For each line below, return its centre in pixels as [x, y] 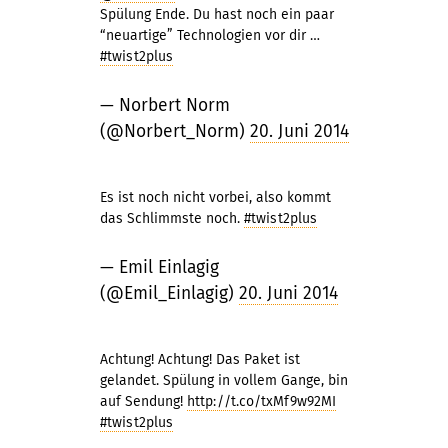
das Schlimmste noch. [172, 218]
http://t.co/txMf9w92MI [262, 401]
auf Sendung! [143, 401]
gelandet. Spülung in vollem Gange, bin [224, 380]
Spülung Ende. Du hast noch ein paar [217, 14]
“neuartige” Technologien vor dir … [210, 35]
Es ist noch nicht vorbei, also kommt [215, 197]
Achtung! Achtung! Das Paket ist [200, 359]
